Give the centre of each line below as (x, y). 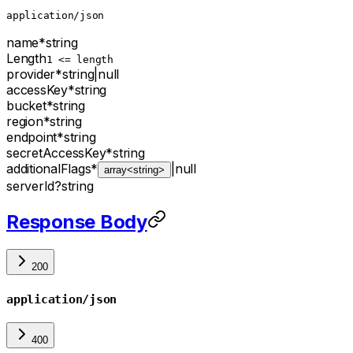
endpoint (32, 137)
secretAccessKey (56, 152)
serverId (30, 186)
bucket (26, 105)
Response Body (77, 221)
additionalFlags (49, 168)
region (25, 121)
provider (31, 74)
